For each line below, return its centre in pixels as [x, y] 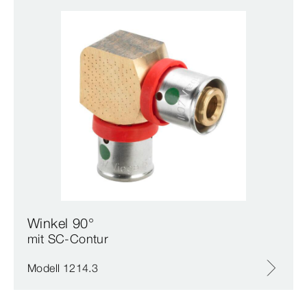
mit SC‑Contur [68, 239]
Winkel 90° [61, 223]
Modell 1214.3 [63, 268]
